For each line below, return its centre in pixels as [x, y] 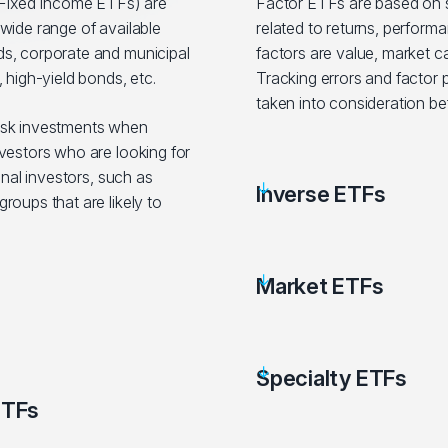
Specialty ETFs [331, 378]
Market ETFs [320, 286]
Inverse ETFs [321, 194]
